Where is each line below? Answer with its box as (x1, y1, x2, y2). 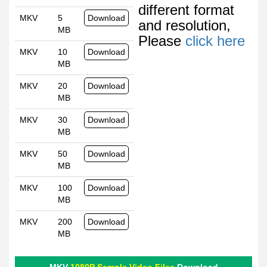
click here (185, 33, 245, 49)
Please (138, 33, 185, 49)
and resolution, (138, 17, 231, 33)
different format (138, 2, 234, 18)
